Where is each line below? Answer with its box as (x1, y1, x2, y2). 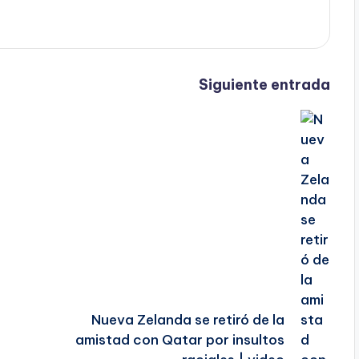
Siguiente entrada (198, 75, 330, 94)
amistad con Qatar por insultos (75, 330, 285, 349)
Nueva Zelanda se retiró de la (91, 310, 285, 329)
